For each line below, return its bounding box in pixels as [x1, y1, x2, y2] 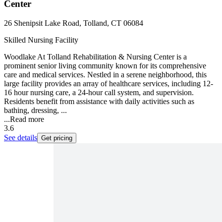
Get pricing [41, 134, 72, 142]
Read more [10, 115, 44, 124]
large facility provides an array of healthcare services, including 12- [4, 79, 213, 88]
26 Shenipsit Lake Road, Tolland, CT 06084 [4, 19, 143, 28]
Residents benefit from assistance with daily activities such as [4, 97, 194, 106]
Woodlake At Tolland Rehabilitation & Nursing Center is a [4, 53, 187, 61]
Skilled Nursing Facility [4, 36, 78, 45]
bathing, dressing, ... [4, 106, 67, 115]
